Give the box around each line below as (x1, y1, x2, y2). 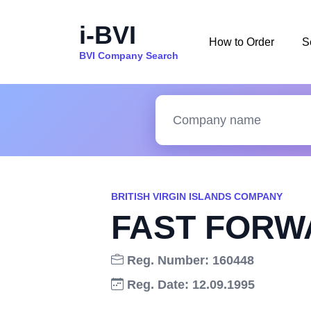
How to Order (209, 35, 274, 48)
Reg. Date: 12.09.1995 (124, 278, 255, 292)
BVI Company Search (79, 49, 178, 61)
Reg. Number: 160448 (124, 253, 254, 267)
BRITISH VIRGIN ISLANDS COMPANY (111, 191, 283, 202)
